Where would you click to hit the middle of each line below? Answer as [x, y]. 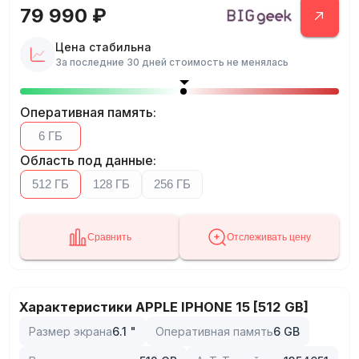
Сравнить [109, 237]
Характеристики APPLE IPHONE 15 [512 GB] [164, 307]
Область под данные [86, 160]
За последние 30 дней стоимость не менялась [171, 63]
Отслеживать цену [269, 237]
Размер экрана [71, 332]
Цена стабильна [103, 47]
